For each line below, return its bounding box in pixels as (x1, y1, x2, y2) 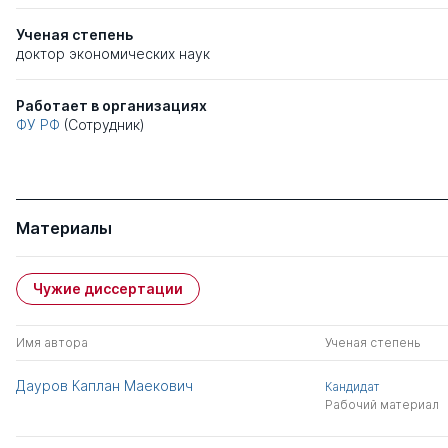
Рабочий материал (324, 396, 439, 412)
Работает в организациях (16, 96, 207, 114)
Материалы (16, 217, 112, 238)
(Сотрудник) (64, 115, 145, 133)
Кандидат (324, 378, 380, 394)
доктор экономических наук (16, 44, 210, 62)
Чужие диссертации (33, 279, 183, 297)
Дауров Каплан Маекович (16, 376, 193, 394)
